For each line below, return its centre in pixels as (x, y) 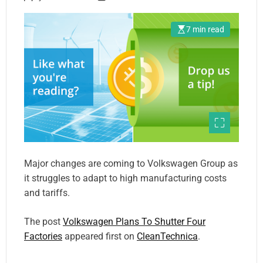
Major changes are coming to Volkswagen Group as (131, 163)
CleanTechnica (167, 236)
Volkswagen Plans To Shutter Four (134, 221)
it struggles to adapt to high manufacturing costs (125, 178)
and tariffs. (47, 193)
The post (43, 221)
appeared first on (100, 236)
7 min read (205, 29)
